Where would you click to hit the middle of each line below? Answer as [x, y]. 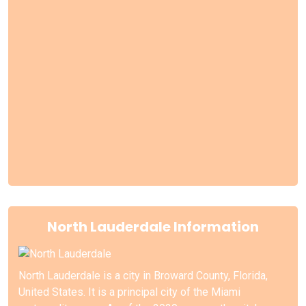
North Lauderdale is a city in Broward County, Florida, [143, 275]
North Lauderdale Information [153, 226]
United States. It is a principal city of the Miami [129, 292]
